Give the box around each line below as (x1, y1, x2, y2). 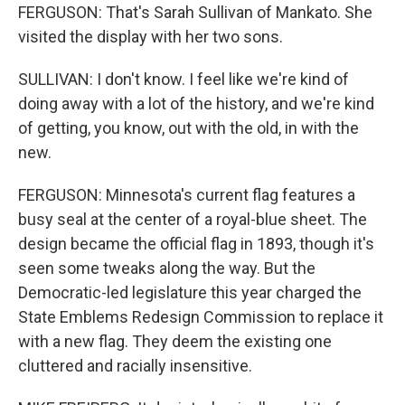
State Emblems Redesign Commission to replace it (18, 307, 383, 327)
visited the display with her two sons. (18, 27, 283, 47)
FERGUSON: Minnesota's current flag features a (18, 185, 355, 205)
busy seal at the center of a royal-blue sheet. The (18, 210, 367, 230)
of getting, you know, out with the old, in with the (18, 118, 359, 138)
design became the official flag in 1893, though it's (18, 234, 374, 254)
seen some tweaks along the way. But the (18, 259, 316, 278)
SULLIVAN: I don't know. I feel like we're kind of (18, 70, 349, 89)
